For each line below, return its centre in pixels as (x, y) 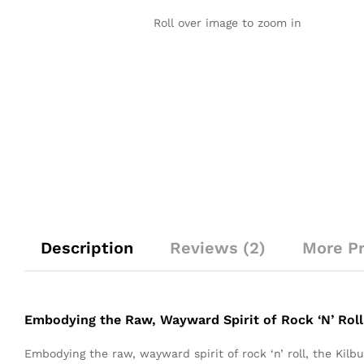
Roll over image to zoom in (227, 22)
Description (87, 248)
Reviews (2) (218, 248)
